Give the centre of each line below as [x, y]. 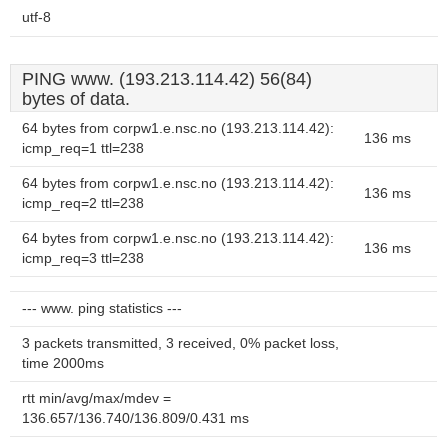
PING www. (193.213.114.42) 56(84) [167, 79]
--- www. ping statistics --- [102, 308]
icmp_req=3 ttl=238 [83, 258]
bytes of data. [76, 99]
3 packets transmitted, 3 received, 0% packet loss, [180, 343]
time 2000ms [63, 363]
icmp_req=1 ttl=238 [83, 148]
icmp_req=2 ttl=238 [83, 203]
